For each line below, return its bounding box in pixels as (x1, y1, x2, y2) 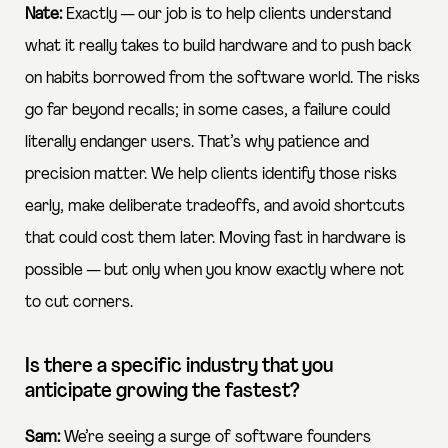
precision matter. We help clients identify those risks (25, 165, 397, 183)
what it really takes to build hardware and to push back (25, 37, 411, 55)
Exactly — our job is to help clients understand (62, 5, 391, 23)
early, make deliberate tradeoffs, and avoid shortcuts (25, 197, 405, 215)
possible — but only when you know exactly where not (25, 261, 404, 279)
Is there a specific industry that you (25, 356, 333, 377)
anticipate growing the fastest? (25, 381, 304, 402)
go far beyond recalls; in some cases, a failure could (25, 101, 390, 119)
